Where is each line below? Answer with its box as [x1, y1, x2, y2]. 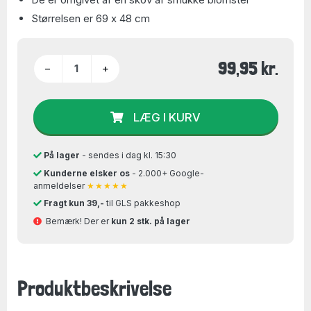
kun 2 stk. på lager [110, 215, 190, 226]
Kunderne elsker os [43, 167, 130, 178]
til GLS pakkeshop [103, 198, 180, 208]
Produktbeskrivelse [17, 276, 171, 301]
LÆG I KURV [133, 110, 201, 124]
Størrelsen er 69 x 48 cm [31, 12, 150, 25]
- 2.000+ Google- [129, 167, 204, 178]
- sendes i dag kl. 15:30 [79, 150, 176, 160]
